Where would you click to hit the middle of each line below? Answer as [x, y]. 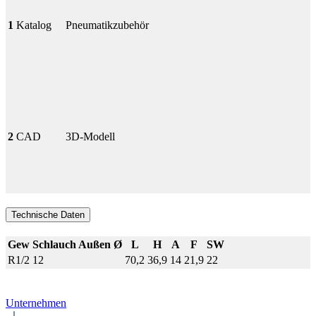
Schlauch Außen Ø [77, 244]
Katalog [34, 25]
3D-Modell [90, 136]
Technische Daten [48, 214]
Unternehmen [36, 303]
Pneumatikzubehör [107, 25]
